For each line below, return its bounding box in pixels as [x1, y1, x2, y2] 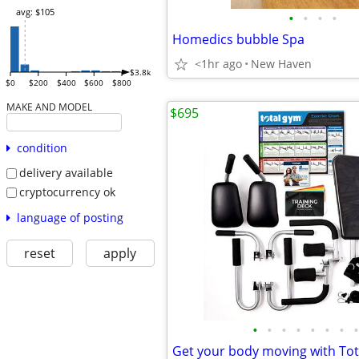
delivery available [18, 165, 113, 181]
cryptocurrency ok [18, 184, 115, 200]
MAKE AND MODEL [6, 100, 92, 114]
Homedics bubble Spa [172, 30, 305, 48]
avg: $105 [15, 6, 54, 18]
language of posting [16, 209, 123, 225]
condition [16, 140, 67, 156]
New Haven [251, 56, 312, 71]
